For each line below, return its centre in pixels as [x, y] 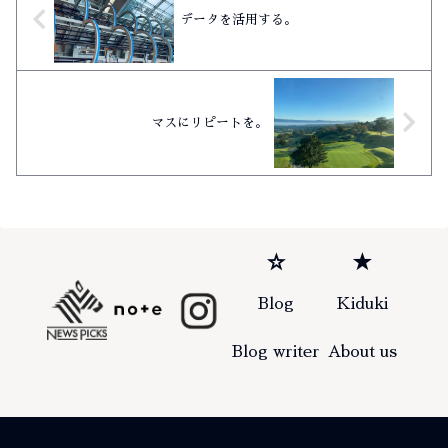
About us [362, 352]
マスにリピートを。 [209, 123]
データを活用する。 [239, 20]
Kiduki [362, 304]
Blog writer [275, 352]
